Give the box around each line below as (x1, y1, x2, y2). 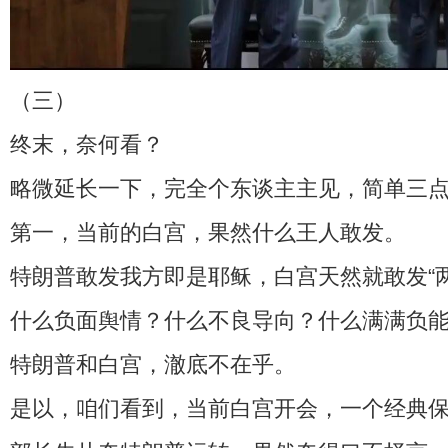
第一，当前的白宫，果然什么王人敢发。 (10, 220, 406, 245)
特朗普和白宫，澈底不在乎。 (10, 352, 296, 377)
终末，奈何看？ (10, 132, 164, 157)
